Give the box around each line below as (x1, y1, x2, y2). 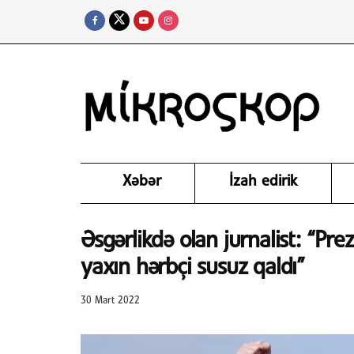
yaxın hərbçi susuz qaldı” (81, 258, 305, 278)
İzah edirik (228, 175, 297, 189)
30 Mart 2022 (81, 296, 140, 305)
